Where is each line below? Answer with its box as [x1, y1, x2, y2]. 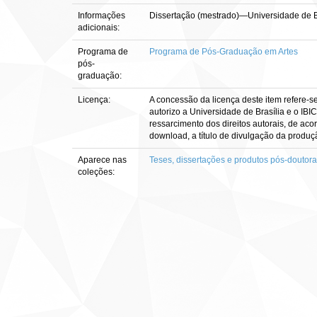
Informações [78, 11, 125, 21]
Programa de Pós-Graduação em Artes [149, 47, 298, 57]
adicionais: [78, 23, 122, 33]
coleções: [78, 167, 115, 177]
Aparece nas [78, 155, 127, 165]
